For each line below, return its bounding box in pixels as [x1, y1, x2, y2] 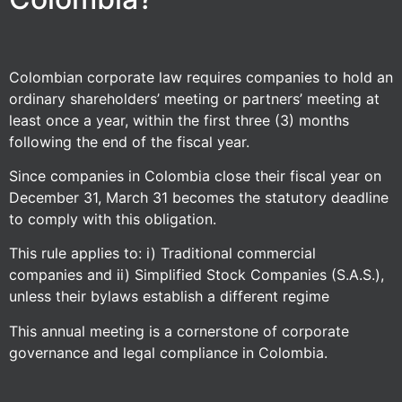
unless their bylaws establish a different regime [9, 287, 329, 306]
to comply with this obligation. [9, 209, 216, 228]
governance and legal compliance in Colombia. [9, 343, 328, 362]
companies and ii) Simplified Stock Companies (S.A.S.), [9, 266, 384, 284]
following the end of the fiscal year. [9, 132, 249, 151]
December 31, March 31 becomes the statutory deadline [9, 188, 389, 206]
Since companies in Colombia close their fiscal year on [9, 166, 381, 185]
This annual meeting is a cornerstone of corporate [9, 321, 349, 340]
